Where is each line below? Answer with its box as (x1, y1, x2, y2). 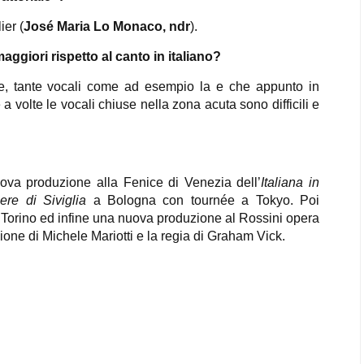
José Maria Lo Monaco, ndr (24, 19, 190, 33)
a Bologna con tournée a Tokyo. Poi (93, 193, 320, 207)
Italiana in (261, 175, 320, 189)
